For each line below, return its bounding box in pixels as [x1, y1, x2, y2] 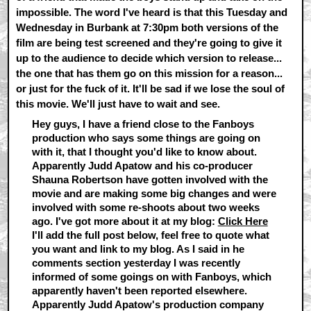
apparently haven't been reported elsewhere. [31, 284, 247, 296]
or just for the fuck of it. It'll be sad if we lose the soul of [16, 83, 285, 94]
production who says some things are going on [31, 131, 260, 144]
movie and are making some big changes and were [31, 187, 276, 199]
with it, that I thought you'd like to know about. [31, 145, 257, 158]
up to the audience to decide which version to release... [16, 52, 283, 64]
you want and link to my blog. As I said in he [31, 242, 244, 255]
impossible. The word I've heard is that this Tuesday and [16, 6, 288, 18]
